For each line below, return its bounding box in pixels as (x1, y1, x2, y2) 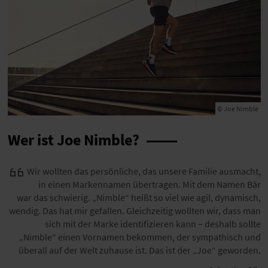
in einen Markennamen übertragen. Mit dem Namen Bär (38, 178, 261, 191)
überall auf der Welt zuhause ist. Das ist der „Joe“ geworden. (18, 244, 261, 257)
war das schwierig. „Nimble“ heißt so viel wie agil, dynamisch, (16, 191, 261, 204)
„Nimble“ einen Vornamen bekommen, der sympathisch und (19, 231, 261, 243)
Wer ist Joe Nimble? (7, 130, 139, 150)
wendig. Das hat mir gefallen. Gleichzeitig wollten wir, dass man (8, 205, 261, 217)
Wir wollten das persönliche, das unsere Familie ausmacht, (26, 165, 261, 178)
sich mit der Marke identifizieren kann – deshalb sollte (44, 218, 261, 230)
